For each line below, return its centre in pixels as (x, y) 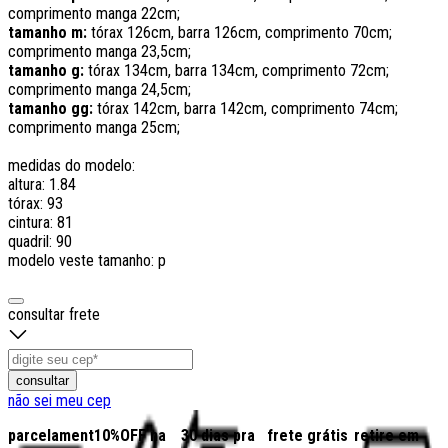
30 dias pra (217, 435)
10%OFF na (130, 435)
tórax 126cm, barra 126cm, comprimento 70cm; (241, 32)
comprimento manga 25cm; (94, 127)
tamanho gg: (52, 108)
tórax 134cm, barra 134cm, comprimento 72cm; (236, 70)
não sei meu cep (59, 400)
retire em (386, 435)
